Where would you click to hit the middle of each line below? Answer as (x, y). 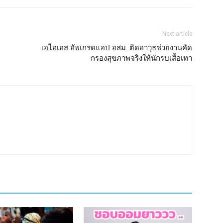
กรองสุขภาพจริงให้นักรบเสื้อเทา (141, 58)
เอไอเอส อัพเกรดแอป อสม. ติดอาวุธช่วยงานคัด (117, 48)
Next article (177, 34)
